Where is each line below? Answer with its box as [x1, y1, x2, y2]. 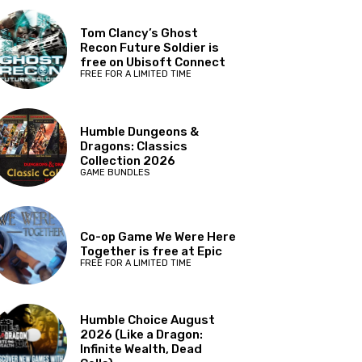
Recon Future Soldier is [80, 40, 220, 56]
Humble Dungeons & [80, 124, 200, 139]
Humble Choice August [80, 313, 216, 328]
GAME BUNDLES [80, 166, 150, 178]
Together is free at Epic [80, 243, 223, 259]
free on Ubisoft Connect [80, 55, 226, 70]
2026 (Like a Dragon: [80, 327, 204, 343]
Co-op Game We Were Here [80, 229, 237, 244]
